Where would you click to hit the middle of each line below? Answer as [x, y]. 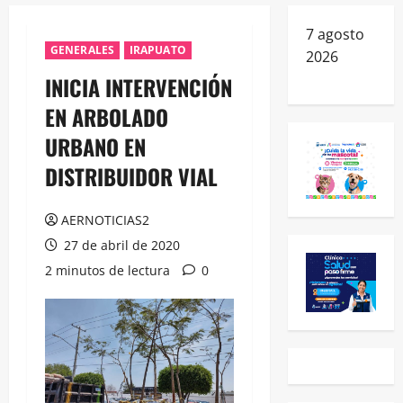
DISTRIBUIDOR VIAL [131, 176]
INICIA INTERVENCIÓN [139, 87]
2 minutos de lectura [107, 270]
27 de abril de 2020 [120, 245]
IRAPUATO [157, 49]
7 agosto [335, 34]
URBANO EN [95, 146]
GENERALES [82, 49]
